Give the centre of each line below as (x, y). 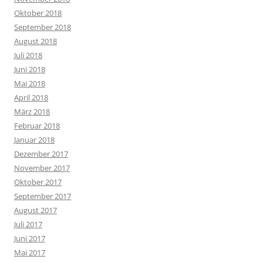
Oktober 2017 (38, 182)
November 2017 (42, 168)
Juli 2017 (28, 224)
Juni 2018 (30, 69)
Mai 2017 (30, 252)
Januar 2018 (34, 140)
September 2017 (43, 196)
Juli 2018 (28, 55)
